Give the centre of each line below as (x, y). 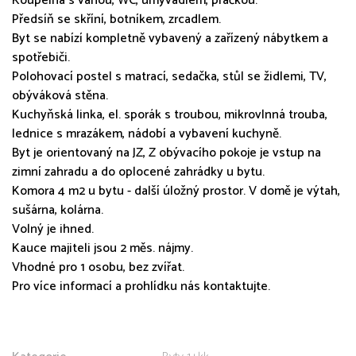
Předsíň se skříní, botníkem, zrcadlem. (116, 19)
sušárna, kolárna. (58, 210)
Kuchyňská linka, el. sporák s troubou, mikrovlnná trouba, (170, 114)
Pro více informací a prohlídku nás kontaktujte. (141, 286)
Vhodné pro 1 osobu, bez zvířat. (98, 267)
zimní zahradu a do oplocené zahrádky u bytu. (138, 172)
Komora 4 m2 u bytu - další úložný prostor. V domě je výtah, (176, 191)
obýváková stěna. (60, 95)
